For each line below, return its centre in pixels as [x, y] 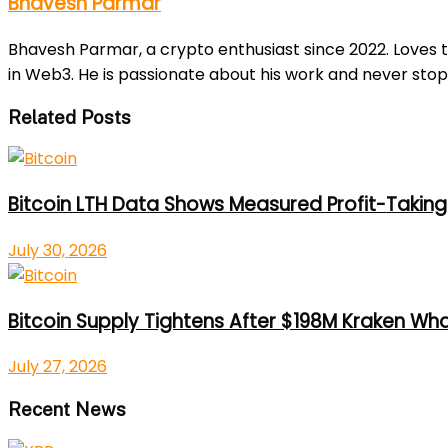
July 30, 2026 [57, 250]
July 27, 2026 [57, 367]
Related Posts [69, 116]
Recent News [67, 408]
